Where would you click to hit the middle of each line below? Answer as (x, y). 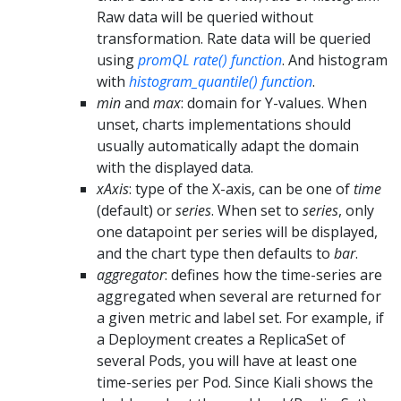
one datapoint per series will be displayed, (237, 231)
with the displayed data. (175, 167)
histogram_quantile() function (221, 81)
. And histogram (335, 60)
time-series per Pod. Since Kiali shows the (235, 382)
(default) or (136, 210)
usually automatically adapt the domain (228, 145)
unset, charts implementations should (224, 124)
